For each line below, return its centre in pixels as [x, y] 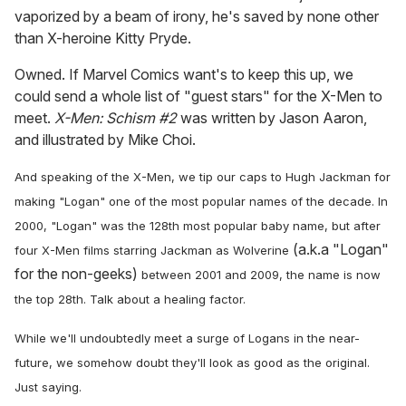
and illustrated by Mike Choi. [105, 140]
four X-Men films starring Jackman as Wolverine [154, 251]
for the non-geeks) [76, 274]
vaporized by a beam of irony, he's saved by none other [197, 17]
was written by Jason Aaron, [272, 118]
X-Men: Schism [105, 118]
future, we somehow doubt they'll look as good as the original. [192, 363]
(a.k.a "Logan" [341, 250]
